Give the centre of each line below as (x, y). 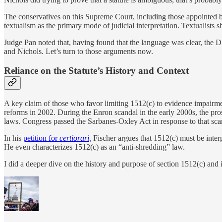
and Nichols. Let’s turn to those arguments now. (79, 52)
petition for (41, 138)
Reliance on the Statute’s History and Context (96, 71)
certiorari (74, 138)
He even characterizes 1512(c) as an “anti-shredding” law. (94, 147)
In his (14, 138)
